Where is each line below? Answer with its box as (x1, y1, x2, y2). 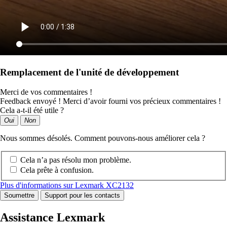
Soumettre (4, 192, 34, 200)
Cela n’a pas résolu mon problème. (20, 156, 131, 165)
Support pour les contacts (45, 192, 120, 200)
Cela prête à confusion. (20, 166, 94, 175)
